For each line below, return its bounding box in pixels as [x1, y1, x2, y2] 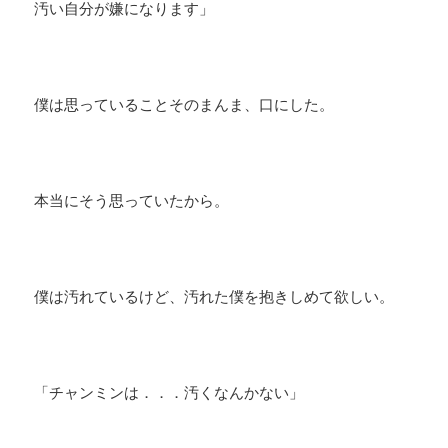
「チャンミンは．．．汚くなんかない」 [34, 382, 305, 403]
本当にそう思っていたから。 [34, 190, 230, 211]
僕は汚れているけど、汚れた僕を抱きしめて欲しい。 [34, 286, 395, 307]
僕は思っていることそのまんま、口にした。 [34, 94, 335, 115]
